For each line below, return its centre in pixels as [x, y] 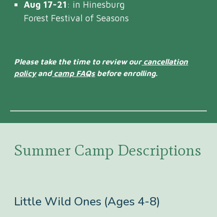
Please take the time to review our [78, 62]
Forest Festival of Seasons [77, 18]
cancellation [165, 62]
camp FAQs [74, 73]
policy [25, 73]
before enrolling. [127, 73]
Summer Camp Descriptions [108, 150]
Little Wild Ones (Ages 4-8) [87, 201]
